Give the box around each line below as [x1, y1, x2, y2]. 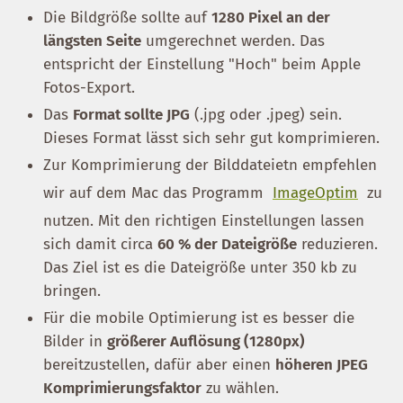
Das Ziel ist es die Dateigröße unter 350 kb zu [43, 257, 357, 277]
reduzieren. [297, 234, 378, 254]
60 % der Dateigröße [157, 234, 297, 254]
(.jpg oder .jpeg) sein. [190, 104, 342, 124]
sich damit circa [43, 234, 157, 254]
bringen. [43, 281, 101, 300]
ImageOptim [273, 183, 358, 202]
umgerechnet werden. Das [141, 31, 325, 50]
